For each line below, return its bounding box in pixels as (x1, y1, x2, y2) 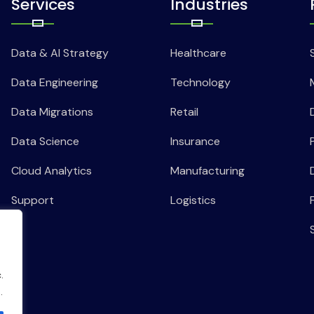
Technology (170, 75, 231, 90)
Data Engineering (11, 75, 98, 90)
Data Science (11, 134, 79, 149)
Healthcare (170, 46, 226, 61)
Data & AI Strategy (11, 46, 109, 61)
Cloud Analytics (11, 163, 92, 179)
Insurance (170, 134, 220, 149)
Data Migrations (11, 104, 93, 120)
